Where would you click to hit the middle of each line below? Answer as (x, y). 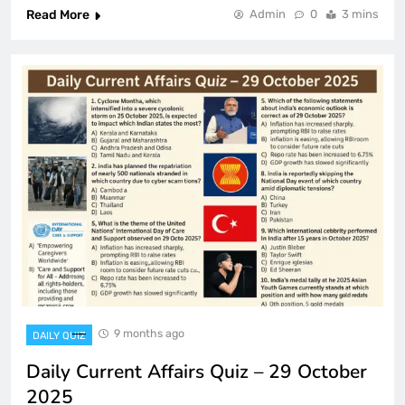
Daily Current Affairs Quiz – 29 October (197, 371)
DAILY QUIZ (59, 335)
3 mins (360, 14)
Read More (58, 15)
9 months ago (149, 333)
